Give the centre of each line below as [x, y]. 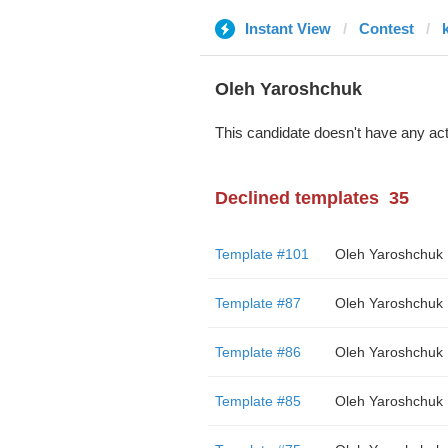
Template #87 [257, 303]
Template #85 [257, 401]
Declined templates [296, 198]
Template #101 [261, 254]
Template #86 [257, 352]
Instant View [287, 28]
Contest [386, 28]
